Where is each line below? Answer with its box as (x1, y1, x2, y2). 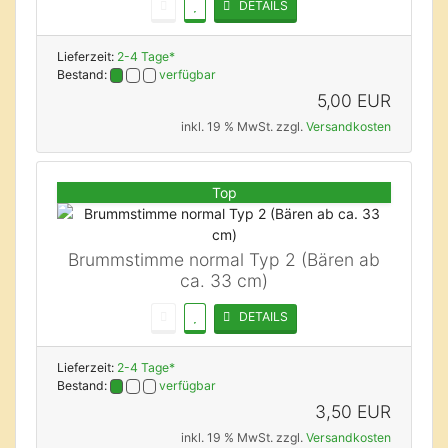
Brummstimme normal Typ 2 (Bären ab (68, 249, 380, 271)
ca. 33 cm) (180, 270, 268, 292)
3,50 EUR (315, 401, 391, 423)
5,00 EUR (317, 90, 391, 112)
